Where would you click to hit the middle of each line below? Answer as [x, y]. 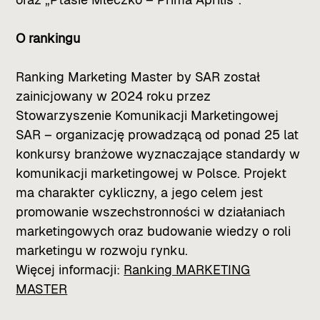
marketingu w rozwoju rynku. [102, 250]
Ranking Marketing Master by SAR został [138, 76]
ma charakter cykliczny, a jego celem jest [140, 192]
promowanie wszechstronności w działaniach [151, 211]
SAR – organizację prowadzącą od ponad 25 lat [157, 134]
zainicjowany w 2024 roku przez [114, 96]
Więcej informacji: [70, 269]
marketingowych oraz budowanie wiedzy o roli [154, 231]
